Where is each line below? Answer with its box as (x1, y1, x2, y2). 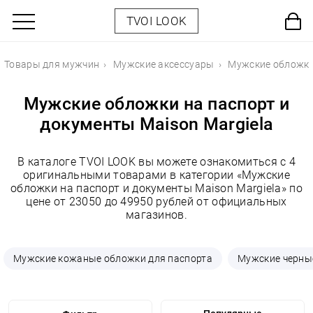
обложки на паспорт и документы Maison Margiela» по (10, 182, 303, 195)
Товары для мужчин (4, 59, 100, 70)
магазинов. (125, 208, 187, 221)
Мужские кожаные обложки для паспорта (13, 253, 212, 264)
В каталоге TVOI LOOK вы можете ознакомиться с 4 (17, 155, 296, 168)
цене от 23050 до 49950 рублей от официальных (26, 195, 287, 208)
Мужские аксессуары (113, 59, 214, 70)
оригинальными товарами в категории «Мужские (23, 168, 290, 182)
